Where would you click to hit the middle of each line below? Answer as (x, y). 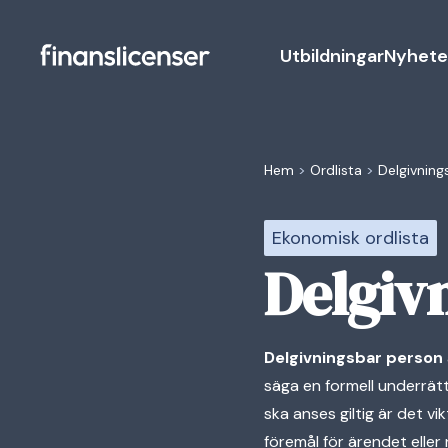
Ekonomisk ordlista (350, 238)
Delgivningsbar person (353, 357)
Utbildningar (332, 56)
